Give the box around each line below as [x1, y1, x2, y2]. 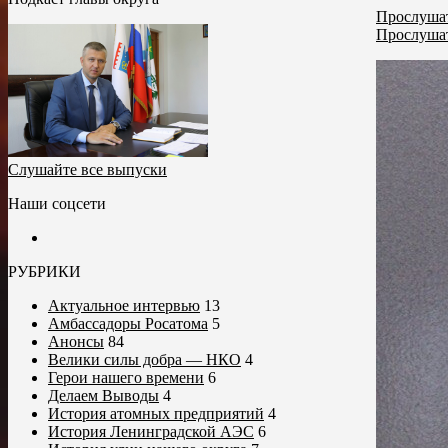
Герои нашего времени [48, 369, 204, 387]
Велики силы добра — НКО [48, 351, 241, 369]
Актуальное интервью [48, 297, 200, 315]
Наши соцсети [8, 195, 106, 213]
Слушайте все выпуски [8, 161, 167, 179]
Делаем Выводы [48, 387, 159, 405]
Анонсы [48, 333, 104, 351]
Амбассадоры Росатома [48, 315, 208, 333]
